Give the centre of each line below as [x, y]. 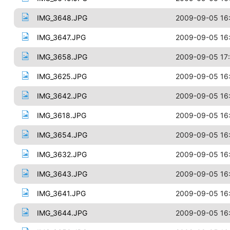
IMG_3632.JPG [62, 154]
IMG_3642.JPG [62, 96]
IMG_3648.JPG [62, 18]
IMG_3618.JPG [61, 115]
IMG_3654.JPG [62, 135]
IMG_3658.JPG [62, 57]
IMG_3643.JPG [62, 174]
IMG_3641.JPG [61, 193]
